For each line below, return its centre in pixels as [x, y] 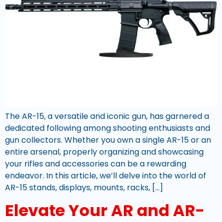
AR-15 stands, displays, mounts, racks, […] [84, 188]
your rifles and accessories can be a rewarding [96, 164]
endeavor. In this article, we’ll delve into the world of [106, 176]
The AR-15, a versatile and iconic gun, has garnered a [107, 116]
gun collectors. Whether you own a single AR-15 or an [108, 140]
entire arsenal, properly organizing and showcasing [104, 152]
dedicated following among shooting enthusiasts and [108, 128]
